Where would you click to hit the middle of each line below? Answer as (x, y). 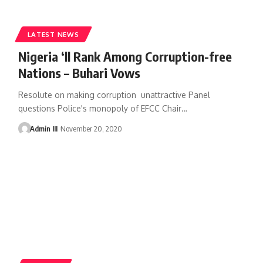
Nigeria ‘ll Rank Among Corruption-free (125, 56)
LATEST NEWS (53, 34)
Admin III (44, 128)
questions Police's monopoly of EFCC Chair (100, 108)
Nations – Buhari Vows (79, 73)
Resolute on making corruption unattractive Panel (114, 95)
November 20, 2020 (91, 128)
